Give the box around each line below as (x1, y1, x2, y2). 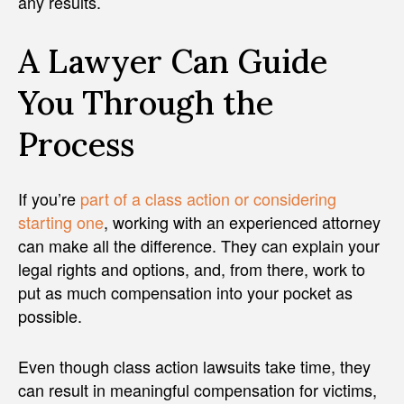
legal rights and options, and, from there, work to (18, 257, 365, 281)
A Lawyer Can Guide (18, 41, 327, 83)
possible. (18, 304, 82, 328)
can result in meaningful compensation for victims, (18, 378, 377, 402)
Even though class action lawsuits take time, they (18, 354, 371, 379)
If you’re (18, 187, 80, 211)
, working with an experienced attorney (104, 210, 381, 234)
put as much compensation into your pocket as (18, 280, 353, 305)
